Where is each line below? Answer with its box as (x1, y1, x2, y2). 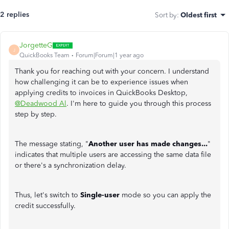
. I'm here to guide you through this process (66, 99, 211, 108)
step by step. (15, 110, 57, 119)
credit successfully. (15, 201, 76, 210)
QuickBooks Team (19, 52, 70, 59)
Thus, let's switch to (15, 191, 80, 199)
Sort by (155, 11, 177, 19)
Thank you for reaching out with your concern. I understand (15, 67, 209, 76)
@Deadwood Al (15, 99, 66, 108)
